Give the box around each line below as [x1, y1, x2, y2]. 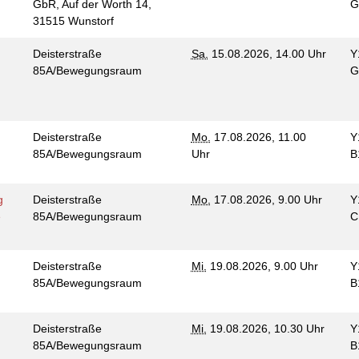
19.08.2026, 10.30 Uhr [206, 322, 325, 335]
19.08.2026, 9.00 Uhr [206, 260, 325, 272]
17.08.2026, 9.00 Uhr [210, 193, 322, 206]
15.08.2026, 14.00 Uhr [208, 47, 326, 60]
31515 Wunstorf [32, 14, 117, 27]
